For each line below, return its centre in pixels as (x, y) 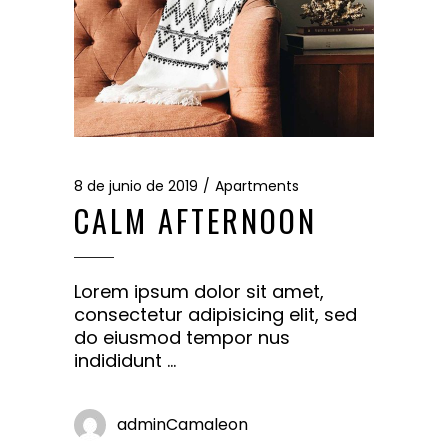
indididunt (120, 360)
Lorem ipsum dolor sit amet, (199, 291)
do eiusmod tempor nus (182, 337)
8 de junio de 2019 (136, 185)
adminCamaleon (182, 424)
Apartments (257, 185)
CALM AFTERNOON (195, 220)
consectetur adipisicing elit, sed (215, 314)
